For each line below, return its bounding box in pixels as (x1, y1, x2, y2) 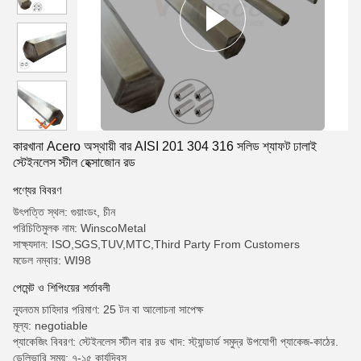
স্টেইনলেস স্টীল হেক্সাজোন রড (13, 156, 135, 169)
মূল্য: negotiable (13, 319, 88, 332)
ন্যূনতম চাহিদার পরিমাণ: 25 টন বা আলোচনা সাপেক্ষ (13, 303, 203, 316)
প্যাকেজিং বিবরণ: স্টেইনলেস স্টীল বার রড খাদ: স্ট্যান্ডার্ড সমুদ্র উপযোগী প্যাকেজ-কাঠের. (13, 335, 338, 348)
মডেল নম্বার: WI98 (13, 254, 91, 267)
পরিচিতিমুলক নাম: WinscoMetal (13, 222, 146, 234)
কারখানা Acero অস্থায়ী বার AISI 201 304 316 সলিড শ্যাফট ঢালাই (13, 139, 317, 153)
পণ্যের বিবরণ (13, 184, 61, 197)
